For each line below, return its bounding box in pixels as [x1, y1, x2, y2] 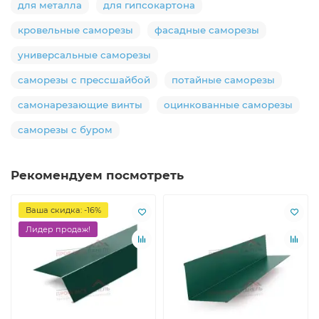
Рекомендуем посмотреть [11, 167, 184, 182]
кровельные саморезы [18, 23, 133, 36]
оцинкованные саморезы [164, 98, 293, 110]
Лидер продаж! [26, 224, 90, 234]
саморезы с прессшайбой [18, 73, 150, 85]
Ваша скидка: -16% [26, 204, 101, 215]
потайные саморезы [172, 73, 275, 85]
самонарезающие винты [18, 98, 142, 110]
